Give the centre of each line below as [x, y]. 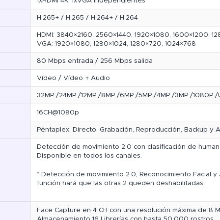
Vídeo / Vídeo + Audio [73, 78]
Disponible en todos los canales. [89, 156]
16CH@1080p [58, 113]
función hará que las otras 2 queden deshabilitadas [120, 183]
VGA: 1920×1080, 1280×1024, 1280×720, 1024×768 [116, 44]
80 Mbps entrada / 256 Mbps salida [95, 61]
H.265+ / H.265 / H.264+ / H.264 [87, 18]
